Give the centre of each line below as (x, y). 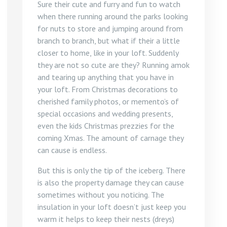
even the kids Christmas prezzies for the (106, 126)
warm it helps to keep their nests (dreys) (106, 219)
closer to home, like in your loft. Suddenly (108, 53)
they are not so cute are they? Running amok (113, 65)
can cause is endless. (72, 150)
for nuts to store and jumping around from (110, 28)
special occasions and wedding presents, (105, 113)
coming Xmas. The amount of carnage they (110, 138)
